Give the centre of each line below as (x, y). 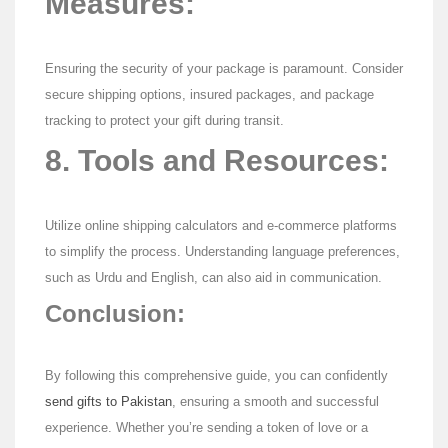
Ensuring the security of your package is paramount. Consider (224, 69)
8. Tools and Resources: (217, 161)
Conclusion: (115, 314)
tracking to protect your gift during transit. (164, 121)
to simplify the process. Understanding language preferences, (222, 252)
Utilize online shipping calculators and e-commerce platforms (221, 226)
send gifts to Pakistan (108, 402)
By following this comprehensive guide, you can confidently (216, 376)
